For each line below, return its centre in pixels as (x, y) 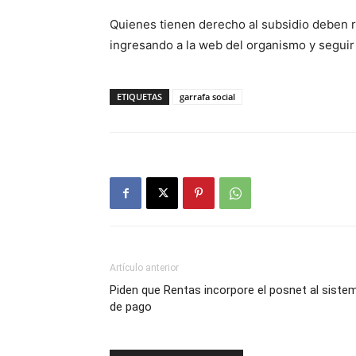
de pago (131, 307)
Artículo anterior (144, 268)
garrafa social (207, 97)
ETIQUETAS (139, 97)
